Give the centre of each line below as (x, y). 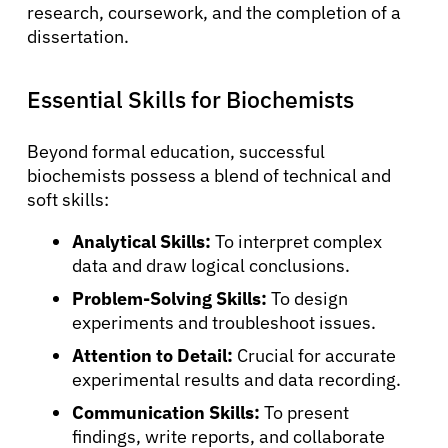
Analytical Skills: (141, 241)
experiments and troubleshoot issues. (224, 322)
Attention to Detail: (152, 355)
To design (307, 298)
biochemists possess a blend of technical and (209, 175)
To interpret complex (296, 241)
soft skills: (68, 199)
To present (304, 412)
